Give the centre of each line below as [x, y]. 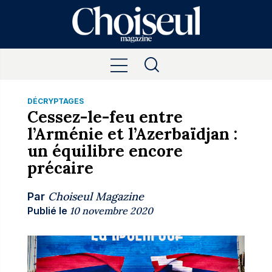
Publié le [47, 211]
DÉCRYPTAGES [55, 101]
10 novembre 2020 [111, 211]
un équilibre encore [105, 151]
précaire [60, 168]
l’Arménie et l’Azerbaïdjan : [132, 134]
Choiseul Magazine [96, 196]
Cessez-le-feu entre [105, 117]
